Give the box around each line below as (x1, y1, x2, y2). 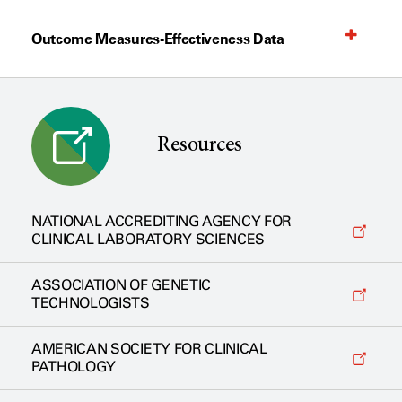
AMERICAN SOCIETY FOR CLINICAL (31, 339, 267, 357)
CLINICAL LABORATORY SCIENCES (31, 230, 266, 248)
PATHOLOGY (31, 357, 117, 375)
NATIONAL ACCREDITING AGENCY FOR (31, 212, 293, 230)
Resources (157, 135, 242, 157)
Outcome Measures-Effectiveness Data (31, 29, 284, 48)
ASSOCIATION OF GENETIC (31, 275, 211, 293)
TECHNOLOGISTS (31, 293, 150, 311)
